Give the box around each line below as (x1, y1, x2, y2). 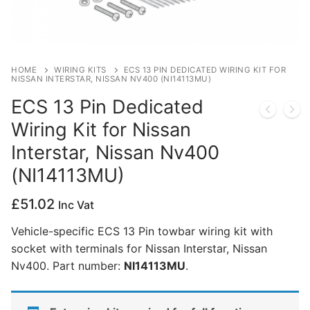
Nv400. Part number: (11, 259, 124, 273)
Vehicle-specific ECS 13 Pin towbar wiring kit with (11, 224, 273, 239)
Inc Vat (58, 197, 94, 212)
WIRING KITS (54, 64, 107, 75)
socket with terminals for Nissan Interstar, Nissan (11, 241, 267, 256)
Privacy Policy (33, 19, 107, 34)
